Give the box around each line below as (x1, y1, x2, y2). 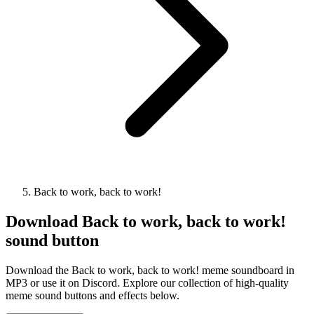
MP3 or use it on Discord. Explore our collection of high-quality (6, 276, 289, 289)
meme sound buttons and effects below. (6, 289, 179, 301)
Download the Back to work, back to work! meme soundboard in (6, 264, 294, 276)
